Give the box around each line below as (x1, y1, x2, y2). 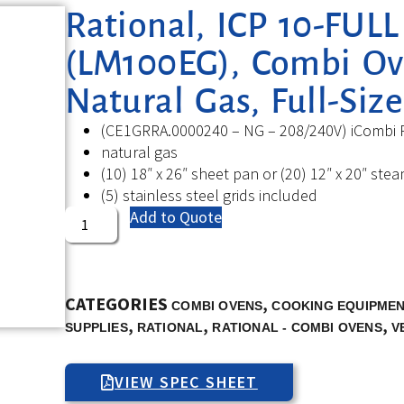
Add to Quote (130, 206, 223, 227)
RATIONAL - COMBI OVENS (212, 319, 382, 335)
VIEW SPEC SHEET (115, 371, 258, 392)
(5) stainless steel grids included (101, 184, 318, 206)
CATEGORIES (65, 291, 169, 315)
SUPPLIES (65, 319, 128, 335)
